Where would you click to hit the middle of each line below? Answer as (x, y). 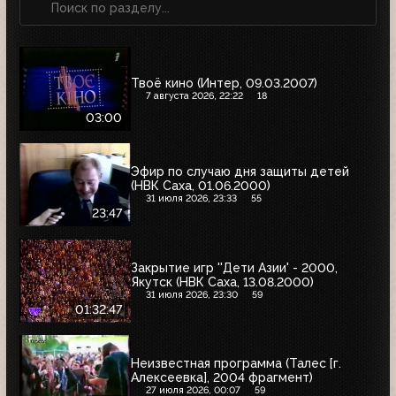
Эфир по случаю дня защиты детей (240, 172)
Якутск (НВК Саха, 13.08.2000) (222, 282)
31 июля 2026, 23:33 (191, 199)
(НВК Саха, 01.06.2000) (201, 186)
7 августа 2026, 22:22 (194, 95)
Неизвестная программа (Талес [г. (236, 364)
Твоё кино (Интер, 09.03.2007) (224, 83)
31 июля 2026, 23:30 (191, 294)
